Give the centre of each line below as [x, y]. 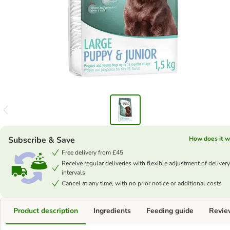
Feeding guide [170, 211]
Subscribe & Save [42, 140]
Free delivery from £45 [92, 152]
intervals [73, 172]
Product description [46, 211]
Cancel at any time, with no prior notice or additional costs [142, 183]
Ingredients [112, 211]
